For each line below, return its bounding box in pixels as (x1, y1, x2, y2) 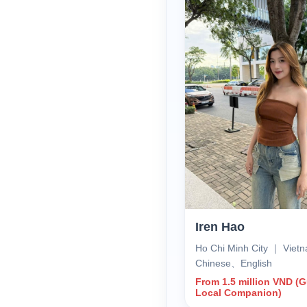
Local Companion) (195, 286, 282, 298)
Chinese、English (195, 257, 272, 269)
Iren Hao (195, 219, 245, 234)
